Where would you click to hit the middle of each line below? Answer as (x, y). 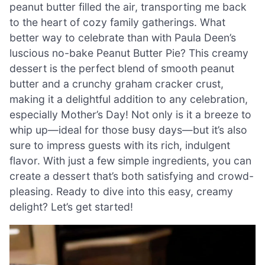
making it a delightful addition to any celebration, (129, 99)
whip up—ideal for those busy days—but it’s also (128, 130)
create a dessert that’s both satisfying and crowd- (132, 176)
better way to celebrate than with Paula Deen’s (123, 37)
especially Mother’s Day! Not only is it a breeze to (130, 114)
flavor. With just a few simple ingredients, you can (130, 160)
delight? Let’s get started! (71, 206)
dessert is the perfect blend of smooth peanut (122, 68)
